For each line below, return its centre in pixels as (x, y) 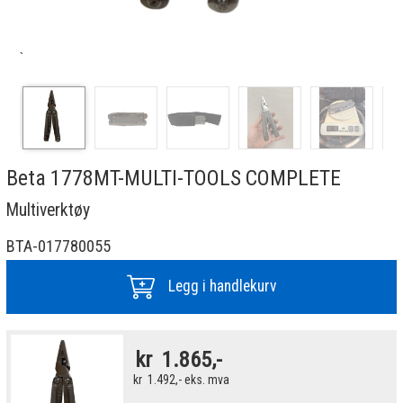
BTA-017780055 (58, 246)
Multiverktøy (48, 210)
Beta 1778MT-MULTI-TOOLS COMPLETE (174, 178)
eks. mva (206, 379)
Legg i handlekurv (222, 287)
